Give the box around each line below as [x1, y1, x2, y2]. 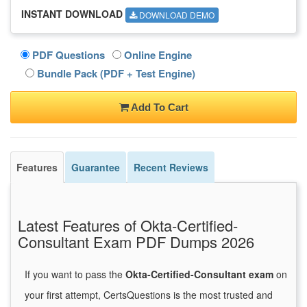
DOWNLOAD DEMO [137, 9, 214, 21]
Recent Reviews [134, 160, 208, 175]
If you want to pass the [25, 267, 125, 282]
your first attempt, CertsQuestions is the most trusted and [25, 288, 273, 302]
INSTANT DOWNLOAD [21, 6, 123, 21]
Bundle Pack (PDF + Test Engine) [34, 66, 195, 82]
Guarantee [71, 160, 120, 175]
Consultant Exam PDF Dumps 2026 [18, 231, 254, 253]
